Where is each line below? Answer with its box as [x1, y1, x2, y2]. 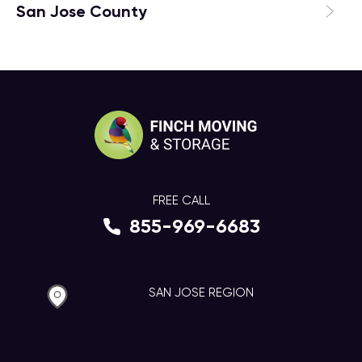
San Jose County [16, 2, 147, 21]
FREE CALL [152, 193, 210, 208]
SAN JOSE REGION [149, 284, 254, 300]
